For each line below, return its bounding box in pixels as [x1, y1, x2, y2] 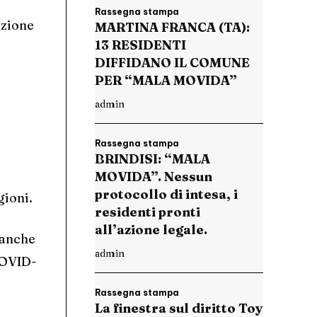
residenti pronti [95, 204, 200, 221]
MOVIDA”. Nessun [95, 168, 212, 185]
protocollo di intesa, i [95, 186, 238, 203]
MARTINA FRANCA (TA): [95, 19, 250, 36]
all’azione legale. [95, 221, 207, 238]
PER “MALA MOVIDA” [95, 72, 237, 89]
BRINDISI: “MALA [95, 151, 210, 168]
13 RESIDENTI [95, 37, 186, 54]
